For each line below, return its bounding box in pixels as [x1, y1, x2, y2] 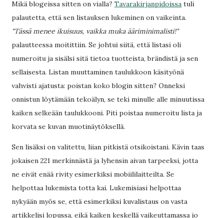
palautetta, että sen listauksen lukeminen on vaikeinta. [12, 13, 186, 22]
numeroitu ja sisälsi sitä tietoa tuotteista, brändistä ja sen [12, 54, 198, 63]
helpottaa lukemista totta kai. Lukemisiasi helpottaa [12, 183, 181, 192]
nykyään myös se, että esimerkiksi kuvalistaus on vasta [12, 197, 187, 206]
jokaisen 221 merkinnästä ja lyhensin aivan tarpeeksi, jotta [12, 156, 198, 165]
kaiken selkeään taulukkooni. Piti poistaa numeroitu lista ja [12, 109, 202, 117]
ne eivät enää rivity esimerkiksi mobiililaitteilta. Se [12, 170, 174, 179]
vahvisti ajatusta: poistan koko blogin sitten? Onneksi [12, 81, 185, 90]
